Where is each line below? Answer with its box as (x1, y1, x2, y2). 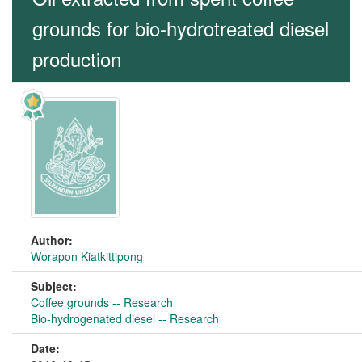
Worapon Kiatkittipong (31, 248, 143, 264)
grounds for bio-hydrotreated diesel (32, 14, 329, 42)
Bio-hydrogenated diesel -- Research (31, 310, 219, 326)
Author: (31, 232, 73, 248)
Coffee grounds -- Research (31, 294, 173, 310)
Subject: (31, 278, 77, 294)
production (32, 44, 121, 73)
